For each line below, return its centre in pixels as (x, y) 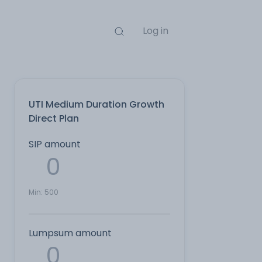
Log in (155, 31)
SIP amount (55, 144)
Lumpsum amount (70, 233)
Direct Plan (54, 118)
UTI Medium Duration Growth (96, 104)
